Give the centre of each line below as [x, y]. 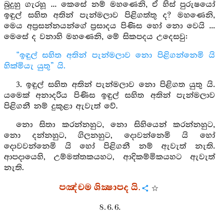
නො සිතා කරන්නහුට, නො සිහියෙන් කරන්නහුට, [115, 125]
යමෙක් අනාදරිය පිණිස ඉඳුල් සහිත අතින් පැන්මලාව [109, 96]
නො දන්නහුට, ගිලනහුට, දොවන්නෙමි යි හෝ [109, 136]
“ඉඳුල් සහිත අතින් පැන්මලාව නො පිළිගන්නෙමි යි [115, 55]
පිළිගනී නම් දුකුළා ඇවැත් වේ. [61, 106]
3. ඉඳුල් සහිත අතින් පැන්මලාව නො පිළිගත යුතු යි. [115, 85]
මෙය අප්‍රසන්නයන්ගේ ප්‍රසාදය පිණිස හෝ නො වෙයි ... [109, 26]
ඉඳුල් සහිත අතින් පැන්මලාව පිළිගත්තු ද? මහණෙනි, [109, 15]
